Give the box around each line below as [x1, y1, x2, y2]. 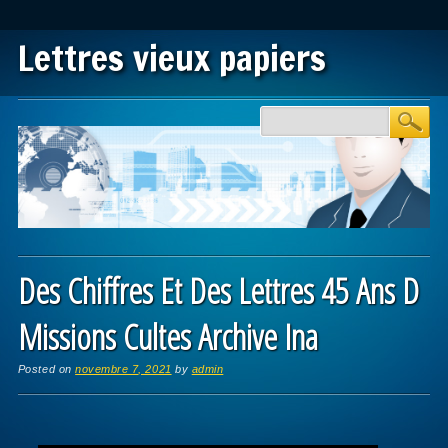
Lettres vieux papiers [17, 33, 326, 83]
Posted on [17, 362, 76, 375]
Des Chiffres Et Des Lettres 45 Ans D [17, 266, 419, 314]
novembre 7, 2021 [75, 362, 172, 375]
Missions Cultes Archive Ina [17, 312, 318, 360]
